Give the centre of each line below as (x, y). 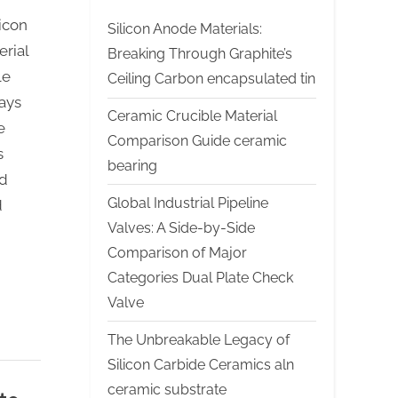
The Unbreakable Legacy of (199, 339)
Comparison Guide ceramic (197, 140)
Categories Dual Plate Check (200, 277)
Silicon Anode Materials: (185, 29)
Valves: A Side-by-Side (181, 227)
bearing (132, 165)
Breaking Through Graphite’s (200, 54)
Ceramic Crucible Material (192, 115)
